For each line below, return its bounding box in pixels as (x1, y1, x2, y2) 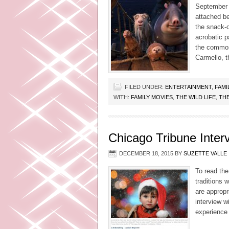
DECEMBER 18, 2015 (119, 150, 173, 156)
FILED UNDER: (125, 84, 165, 90)
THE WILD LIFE (176, 94, 216, 100)
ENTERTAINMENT (165, 84, 212, 90)
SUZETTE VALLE (184, 150, 227, 156)
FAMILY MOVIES (131, 94, 173, 100)
